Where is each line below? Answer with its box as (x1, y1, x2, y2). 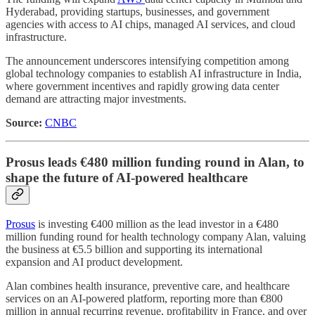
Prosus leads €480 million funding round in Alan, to (6, 155, 304, 170)
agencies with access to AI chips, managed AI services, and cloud (6, 18, 295, 30)
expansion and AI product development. (6, 256, 183, 269)
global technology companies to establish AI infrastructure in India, (6, 67, 302, 79)
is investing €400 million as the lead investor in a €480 (35, 218, 278, 231)
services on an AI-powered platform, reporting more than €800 (6, 292, 283, 305)
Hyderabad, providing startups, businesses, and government (6, 5, 269, 18)
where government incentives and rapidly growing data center (6, 79, 279, 92)
